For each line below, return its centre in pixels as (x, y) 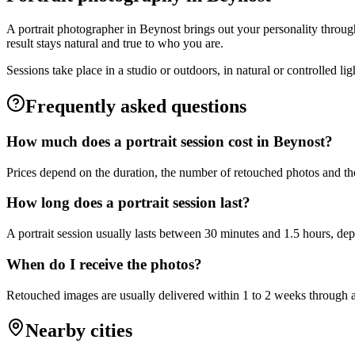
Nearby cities (79, 331)
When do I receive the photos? (104, 264)
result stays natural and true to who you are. (115, 44)
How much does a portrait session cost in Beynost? (170, 141)
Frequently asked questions (136, 107)
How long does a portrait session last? (128, 203)
